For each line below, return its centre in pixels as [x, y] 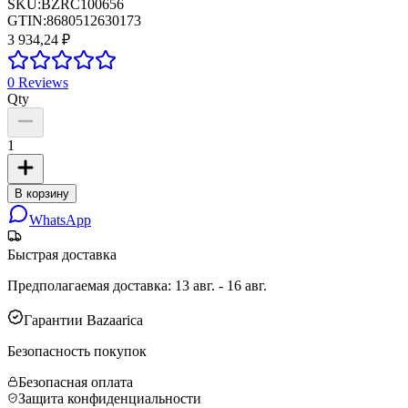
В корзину [42, 193]
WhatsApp [60, 219]
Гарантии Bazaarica [83, 320]
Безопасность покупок [77, 351]
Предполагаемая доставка [87, 285]
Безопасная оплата [76, 382]
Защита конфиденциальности [110, 398]
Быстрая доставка [62, 254]
